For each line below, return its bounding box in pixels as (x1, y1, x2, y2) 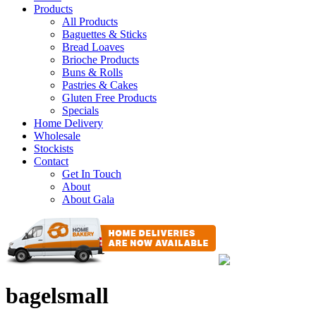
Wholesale (34, 130, 80, 142)
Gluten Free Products (62, 92, 157, 104)
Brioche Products (62, 54, 139, 66)
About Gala (62, 193, 114, 205)
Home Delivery (34, 117, 103, 129)
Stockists (34, 142, 73, 154)
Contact (34, 155, 68, 167)
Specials (62, 104, 99, 116)
